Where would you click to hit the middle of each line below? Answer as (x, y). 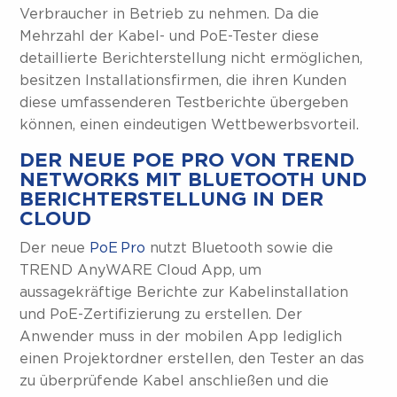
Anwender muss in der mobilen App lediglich (181, 337)
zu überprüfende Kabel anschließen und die (175, 381)
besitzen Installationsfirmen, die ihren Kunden (183, 81)
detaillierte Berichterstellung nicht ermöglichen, (191, 58)
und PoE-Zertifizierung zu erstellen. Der (161, 315)
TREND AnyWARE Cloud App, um (141, 270)
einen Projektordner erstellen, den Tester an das (192, 359)
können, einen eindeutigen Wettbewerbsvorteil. (192, 125)
